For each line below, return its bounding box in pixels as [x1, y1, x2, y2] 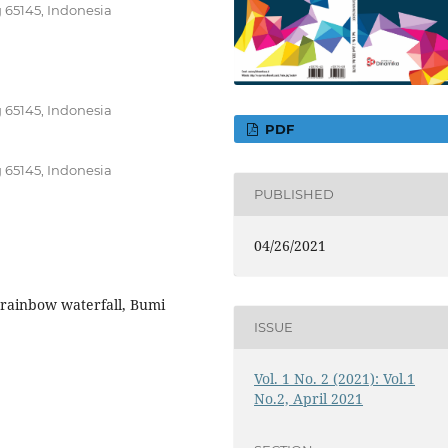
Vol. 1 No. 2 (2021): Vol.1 [254, 368, 416, 388]
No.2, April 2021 [254, 388, 364, 408]
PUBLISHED [254, 186, 335, 203]
